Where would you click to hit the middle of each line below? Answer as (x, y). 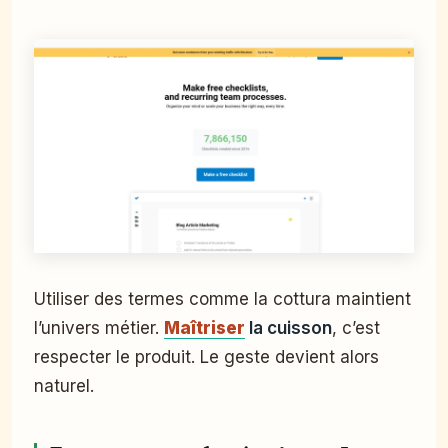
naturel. (64, 385)
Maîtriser (204, 327)
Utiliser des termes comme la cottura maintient (222, 298)
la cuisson (288, 327)
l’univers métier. (99, 327)
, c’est (356, 327)
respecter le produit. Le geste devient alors (206, 356)
